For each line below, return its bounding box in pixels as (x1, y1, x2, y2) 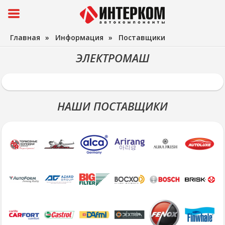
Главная (10, 33, 40, 42)
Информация (55, 33, 103, 42)
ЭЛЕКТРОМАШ (75, 50, 150, 65)
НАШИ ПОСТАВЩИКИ (57, 98, 168, 114)
